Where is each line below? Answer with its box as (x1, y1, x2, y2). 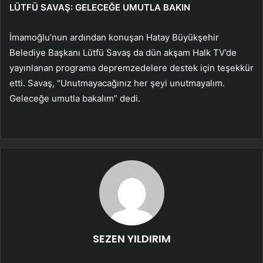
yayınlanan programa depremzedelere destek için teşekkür (9, 62, 254, 73)
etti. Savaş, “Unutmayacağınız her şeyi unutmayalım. (9, 77, 225, 89)
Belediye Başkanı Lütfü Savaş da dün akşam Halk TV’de (9, 46, 237, 58)
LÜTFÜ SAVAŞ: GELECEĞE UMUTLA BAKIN (9, 1, 190, 13)
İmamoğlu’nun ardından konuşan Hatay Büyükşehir (9, 31, 219, 43)
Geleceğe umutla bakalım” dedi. (9, 92, 140, 104)
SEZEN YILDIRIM (92, 231, 171, 246)
